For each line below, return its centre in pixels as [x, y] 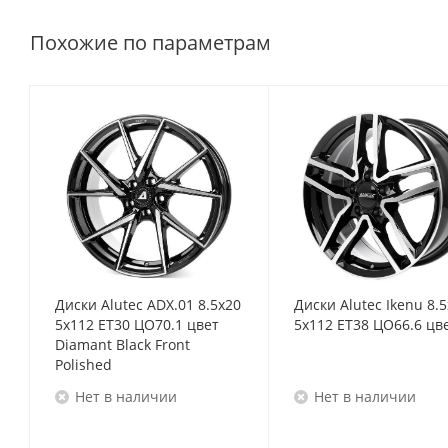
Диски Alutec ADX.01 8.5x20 [148, 304]
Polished [83, 364]
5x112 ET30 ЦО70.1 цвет [137, 324]
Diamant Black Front [122, 344]
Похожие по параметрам [150, 42]
